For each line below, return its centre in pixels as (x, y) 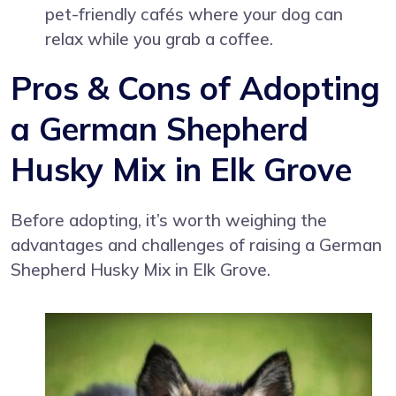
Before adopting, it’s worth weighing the (169, 220)
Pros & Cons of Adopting (195, 88)
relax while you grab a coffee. (160, 38)
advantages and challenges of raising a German (196, 244)
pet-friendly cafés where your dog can (194, 14)
